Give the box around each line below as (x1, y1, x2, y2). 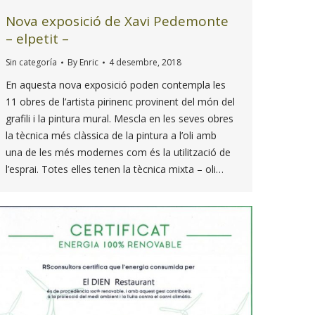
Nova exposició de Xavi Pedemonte (6, 12, 229, 31)
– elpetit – (6, 30, 69, 49)
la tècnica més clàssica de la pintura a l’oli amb (6, 129, 217, 143)
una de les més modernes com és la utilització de (6, 146, 231, 160)
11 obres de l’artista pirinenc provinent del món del (6, 95, 235, 109)
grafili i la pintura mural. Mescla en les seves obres (6, 112, 233, 126)
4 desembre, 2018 (109, 56, 181, 69)
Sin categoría (6, 56, 57, 69)
